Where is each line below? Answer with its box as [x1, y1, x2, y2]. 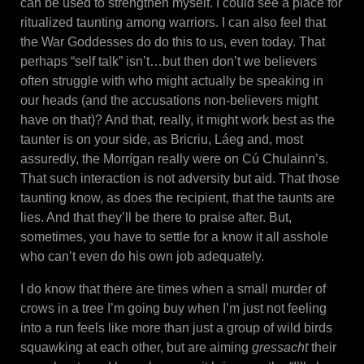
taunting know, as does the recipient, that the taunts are [20, 191, 335, 206]
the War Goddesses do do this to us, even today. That [20, 35, 325, 50]
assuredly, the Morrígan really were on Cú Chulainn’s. [20, 152, 328, 167]
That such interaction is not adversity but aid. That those [20, 171, 340, 186]
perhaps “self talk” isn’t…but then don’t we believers [20, 54, 317, 69]
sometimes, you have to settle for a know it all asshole [20, 230, 328, 245]
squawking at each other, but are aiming [20, 340, 252, 355]
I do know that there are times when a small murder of [20, 282, 326, 297]
